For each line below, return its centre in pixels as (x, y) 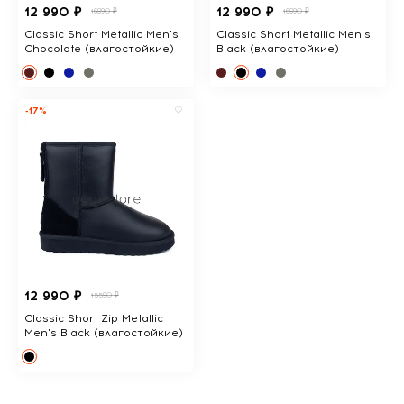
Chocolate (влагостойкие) (99, 48)
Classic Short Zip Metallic (94, 318)
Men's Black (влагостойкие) (104, 332)
